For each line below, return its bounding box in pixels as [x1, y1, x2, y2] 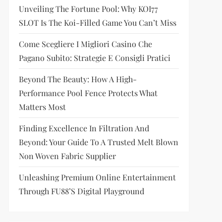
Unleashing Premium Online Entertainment [18, 172, 176, 182]
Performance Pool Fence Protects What [18, 88, 158, 98]
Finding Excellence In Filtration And [18, 123, 149, 133]
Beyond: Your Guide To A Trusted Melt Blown [18, 137, 178, 147]
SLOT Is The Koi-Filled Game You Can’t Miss [18, 17, 176, 28]
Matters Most [18, 102, 66, 112]
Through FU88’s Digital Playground [18, 186, 144, 196]
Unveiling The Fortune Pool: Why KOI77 [18, 3, 158, 14]
